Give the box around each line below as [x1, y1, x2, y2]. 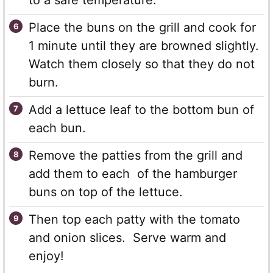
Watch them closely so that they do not [29, 57, 255, 72]
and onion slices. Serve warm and [29, 230, 226, 246]
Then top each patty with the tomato [29, 212, 240, 227]
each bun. [29, 121, 86, 136]
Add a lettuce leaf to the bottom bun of [29, 102, 254, 118]
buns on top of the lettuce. [29, 185, 183, 200]
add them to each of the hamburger [29, 166, 237, 182]
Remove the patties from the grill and [29, 148, 243, 163]
